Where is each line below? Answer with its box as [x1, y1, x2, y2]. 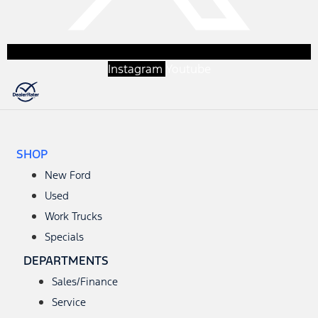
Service [52, 295, 86, 309]
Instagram [107, 61, 163, 77]
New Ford [45, 168, 91, 182]
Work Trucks [45, 209, 102, 224]
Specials [45, 230, 84, 244]
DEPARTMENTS [23, 253, 109, 269]
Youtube [165, 61, 211, 77]
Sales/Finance [52, 275, 118, 289]
